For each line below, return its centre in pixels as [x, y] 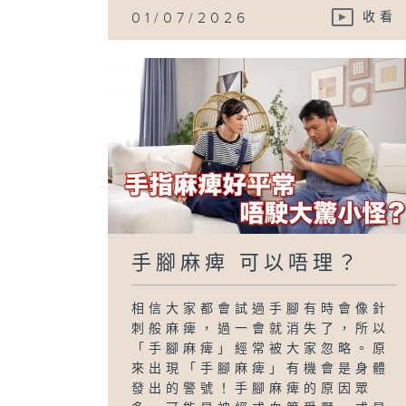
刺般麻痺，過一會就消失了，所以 [261, 329]
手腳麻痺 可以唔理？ [247, 263]
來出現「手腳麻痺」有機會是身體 [261, 368]
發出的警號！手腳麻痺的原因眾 [252, 388]
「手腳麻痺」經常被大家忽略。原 [261, 348]
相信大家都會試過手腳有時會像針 [261, 309]
